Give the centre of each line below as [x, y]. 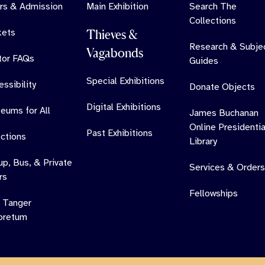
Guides [203, 61]
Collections [212, 20]
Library [203, 141]
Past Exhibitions [119, 133]
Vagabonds [114, 53]
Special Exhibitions [125, 81]
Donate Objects [222, 87]
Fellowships [213, 193]
